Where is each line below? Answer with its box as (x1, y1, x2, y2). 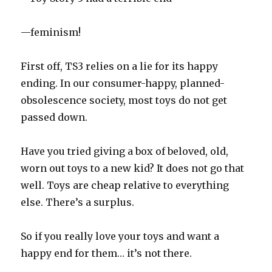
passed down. (21, 111, 88, 124)
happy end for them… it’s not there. (21, 247, 192, 260)
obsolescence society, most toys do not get (21, 94, 228, 107)
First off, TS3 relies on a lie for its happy (21, 60, 219, 73)
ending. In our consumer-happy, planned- (21, 77, 225, 90)
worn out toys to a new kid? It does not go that (21, 162, 245, 175)
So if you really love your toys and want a (21, 230, 220, 243)
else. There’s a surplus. (21, 196, 135, 209)
